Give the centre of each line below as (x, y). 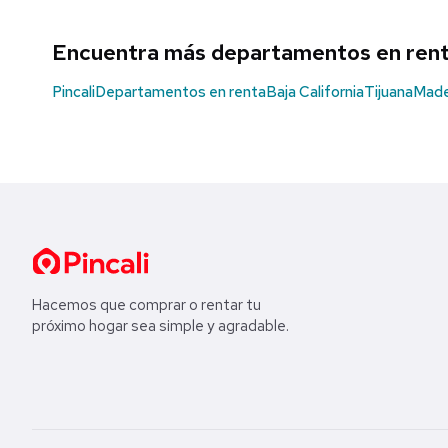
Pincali (73, 92)
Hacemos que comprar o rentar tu (146, 305)
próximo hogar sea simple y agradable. (160, 326)
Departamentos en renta (180, 92)
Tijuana (388, 92)
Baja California (315, 92)
